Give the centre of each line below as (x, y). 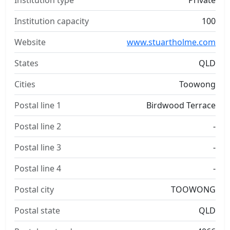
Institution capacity (52, 21)
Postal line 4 (38, 168)
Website (30, 42)
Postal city (34, 189)
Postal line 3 (38, 147)
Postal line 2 (38, 126)
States (26, 63)
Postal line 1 (38, 105)
